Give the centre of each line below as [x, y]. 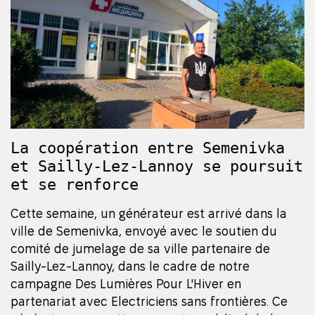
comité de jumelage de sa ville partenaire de [140, 249]
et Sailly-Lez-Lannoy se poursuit [157, 167]
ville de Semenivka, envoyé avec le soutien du [144, 231]
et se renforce [75, 185]
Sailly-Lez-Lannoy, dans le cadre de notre [130, 266]
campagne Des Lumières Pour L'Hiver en [126, 284]
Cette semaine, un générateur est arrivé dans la [149, 214]
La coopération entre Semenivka [148, 148]
